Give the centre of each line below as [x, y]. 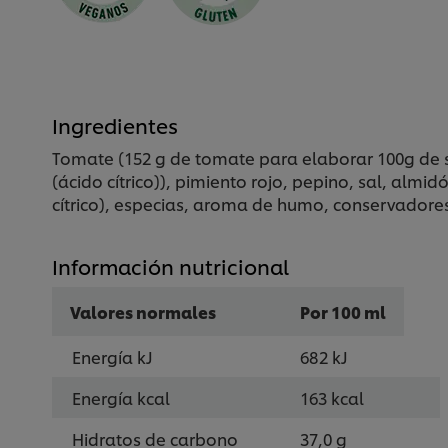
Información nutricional [170, 265]
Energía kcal [121, 397]
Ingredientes [115, 124]
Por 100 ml [343, 311]
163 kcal [332, 397]
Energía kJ [112, 356]
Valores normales [143, 311]
